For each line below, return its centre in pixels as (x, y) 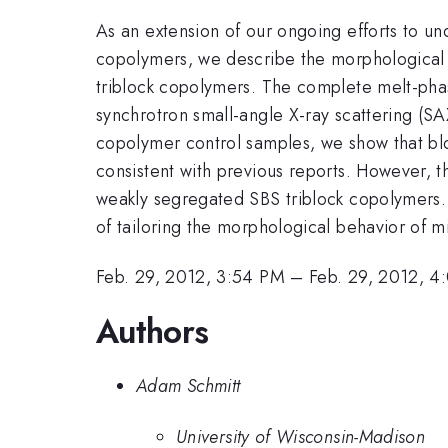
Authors (152, 331)
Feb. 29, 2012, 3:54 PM (190, 277)
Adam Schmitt (188, 386)
